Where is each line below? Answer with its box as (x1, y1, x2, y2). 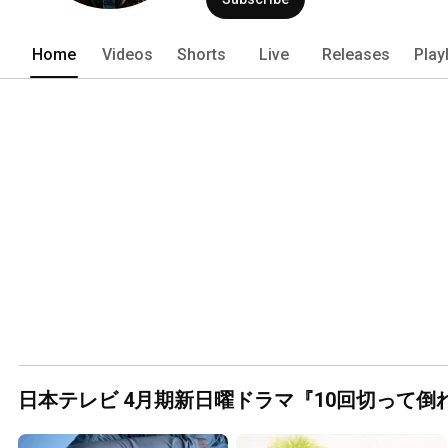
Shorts (177, 44, 226, 64)
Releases (322, 44, 390, 64)
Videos (102, 44, 153, 64)
